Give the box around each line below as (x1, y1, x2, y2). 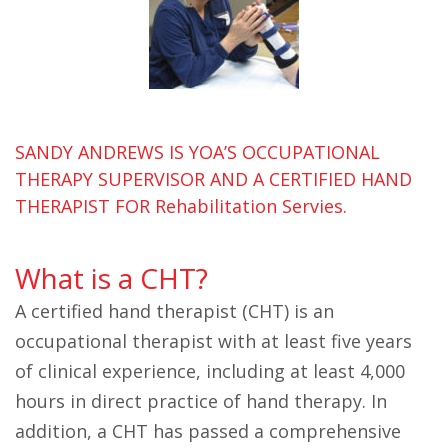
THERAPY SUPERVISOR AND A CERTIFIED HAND (15, 167, 412, 191)
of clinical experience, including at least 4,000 (15, 359, 405, 383)
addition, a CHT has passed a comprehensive (15, 419, 401, 443)
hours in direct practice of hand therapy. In (15, 389, 387, 413)
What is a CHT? (15, 259, 208, 297)
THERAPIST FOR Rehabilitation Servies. (15, 194, 347, 218)
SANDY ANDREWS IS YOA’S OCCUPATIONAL (15, 140, 380, 164)
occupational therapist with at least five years (15, 329, 412, 353)
